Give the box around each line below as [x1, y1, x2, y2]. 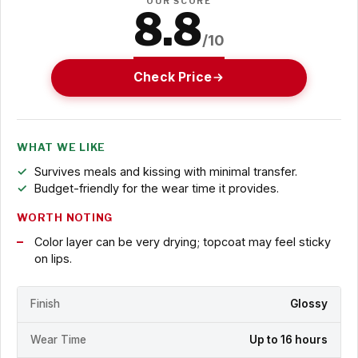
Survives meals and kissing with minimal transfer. [34, 164, 297, 178]
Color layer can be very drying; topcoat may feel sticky [34, 234, 331, 249]
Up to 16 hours [249, 332, 328, 346]
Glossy [290, 297, 328, 311]
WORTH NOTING [17, 211, 113, 224]
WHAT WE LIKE [17, 141, 106, 153]
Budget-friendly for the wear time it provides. [34, 181, 279, 195]
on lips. [34, 251, 72, 265]
